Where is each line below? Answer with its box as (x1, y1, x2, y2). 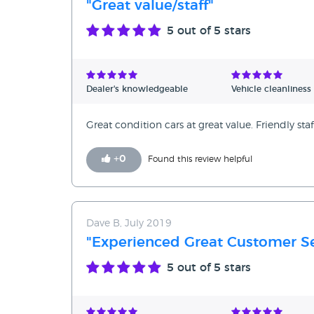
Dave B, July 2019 (86, 219, 172, 229)
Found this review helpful (148, 155, 252, 164)
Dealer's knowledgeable (86, 85, 188, 94)
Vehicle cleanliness (231, 85, 311, 94)
